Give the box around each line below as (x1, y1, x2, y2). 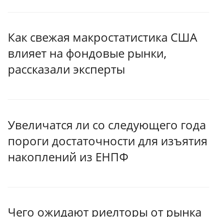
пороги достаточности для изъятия (8, 132, 207, 149)
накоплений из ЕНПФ (8, 148, 128, 165)
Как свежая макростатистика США (8, 29, 197, 46)
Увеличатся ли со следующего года (8, 116, 206, 133)
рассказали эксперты (8, 61, 125, 77)
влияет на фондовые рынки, (8, 45, 167, 62)
